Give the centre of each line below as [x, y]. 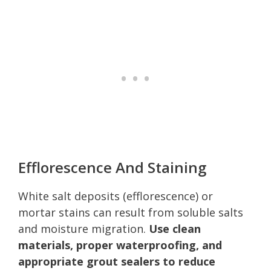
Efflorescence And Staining [112, 167]
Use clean [175, 228]
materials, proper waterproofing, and [120, 245]
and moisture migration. [83, 228]
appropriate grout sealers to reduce [117, 261]
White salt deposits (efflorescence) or [116, 196]
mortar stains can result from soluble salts [131, 212]
